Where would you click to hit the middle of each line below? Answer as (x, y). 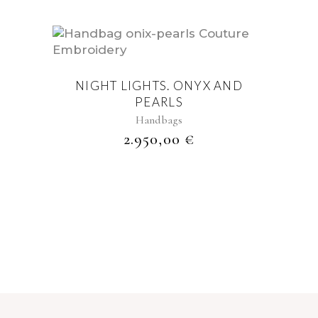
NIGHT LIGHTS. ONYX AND (159, 85)
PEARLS (159, 102)
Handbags (159, 120)
